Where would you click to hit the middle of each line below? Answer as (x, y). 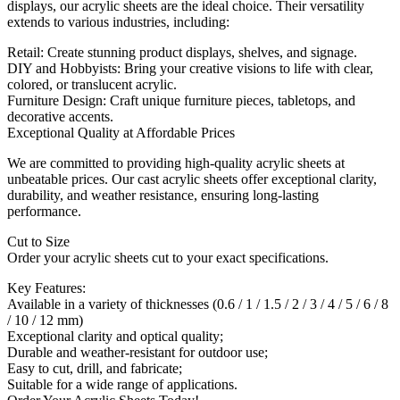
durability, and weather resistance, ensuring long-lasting (163, 195)
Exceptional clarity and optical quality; (115, 336)
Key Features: (46, 287)
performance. (44, 211)
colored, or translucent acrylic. (92, 84)
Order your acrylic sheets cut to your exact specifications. (170, 257)
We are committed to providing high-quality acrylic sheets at (176, 162)
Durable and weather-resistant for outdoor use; (137, 352)
